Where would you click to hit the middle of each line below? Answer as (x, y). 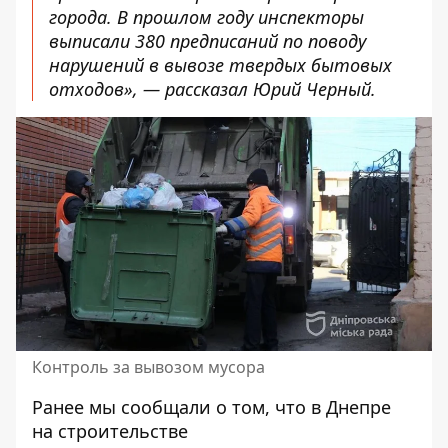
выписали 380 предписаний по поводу (207, 41)
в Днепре (351, 407)
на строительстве (110, 431)
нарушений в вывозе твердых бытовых (220, 65)
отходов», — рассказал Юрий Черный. (212, 89)
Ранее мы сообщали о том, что (171, 407)
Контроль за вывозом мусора (148, 367)
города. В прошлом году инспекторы (206, 17)
